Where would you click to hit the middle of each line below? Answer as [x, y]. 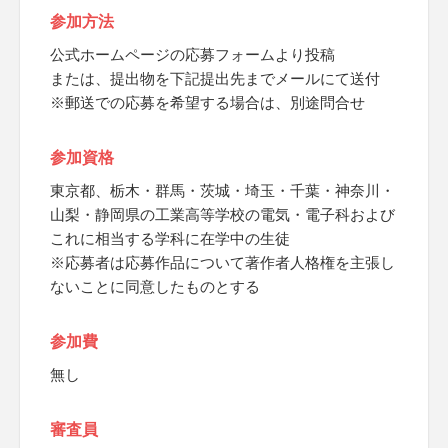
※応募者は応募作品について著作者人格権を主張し [222, 262]
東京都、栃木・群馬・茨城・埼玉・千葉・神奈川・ [222, 190]
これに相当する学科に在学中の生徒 [170, 238]
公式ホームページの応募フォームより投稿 [192, 54]
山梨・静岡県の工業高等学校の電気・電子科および [222, 214]
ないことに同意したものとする [155, 286]
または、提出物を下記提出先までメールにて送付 [215, 78]
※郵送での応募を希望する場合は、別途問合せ [207, 102]
